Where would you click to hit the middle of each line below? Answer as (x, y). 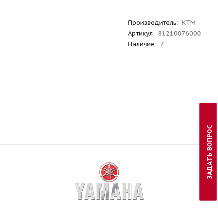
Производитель (152, 23)
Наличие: (142, 44)
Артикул (140, 33)
